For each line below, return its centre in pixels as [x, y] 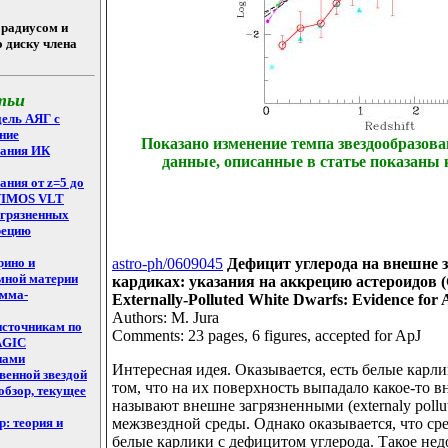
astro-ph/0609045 [167, 264]
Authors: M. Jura [165, 318]
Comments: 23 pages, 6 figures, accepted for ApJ [266, 336]
